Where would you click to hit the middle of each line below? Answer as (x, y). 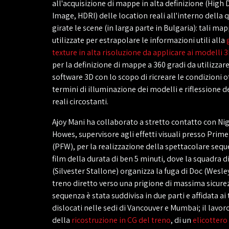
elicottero (210, 220)
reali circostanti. (80, 101)
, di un (182, 220)
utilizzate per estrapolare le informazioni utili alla (139, 40)
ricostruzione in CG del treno (121, 220)
